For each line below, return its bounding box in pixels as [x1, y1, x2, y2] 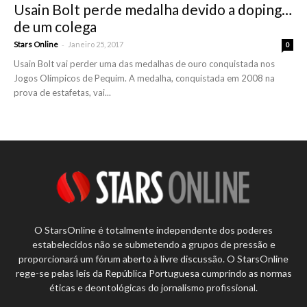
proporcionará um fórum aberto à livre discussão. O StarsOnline [19, 253, 288, 265]
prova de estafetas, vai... [14, 86, 111, 98]
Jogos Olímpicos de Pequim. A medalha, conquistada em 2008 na [14, 72, 275, 84]
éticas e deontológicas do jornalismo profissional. [49, 282, 258, 294]
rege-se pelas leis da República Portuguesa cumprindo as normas [15, 267, 292, 280]
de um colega [14, 17, 97, 35]
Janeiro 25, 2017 [68, 39, 123, 49]
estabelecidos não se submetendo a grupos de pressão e [32, 238, 275, 251]
